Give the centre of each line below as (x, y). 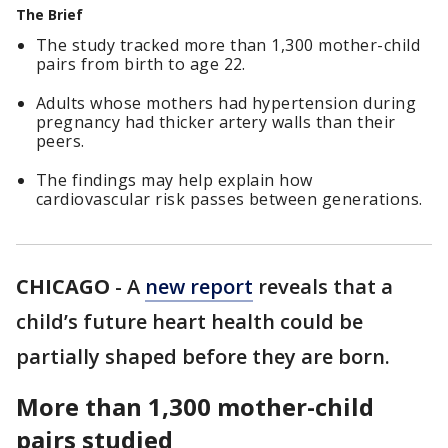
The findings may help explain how (174, 180)
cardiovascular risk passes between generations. (229, 199)
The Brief (49, 14)
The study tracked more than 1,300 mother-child (228, 45)
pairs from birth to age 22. (141, 64)
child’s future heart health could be (189, 321)
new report (199, 286)
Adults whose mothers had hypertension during (226, 103)
